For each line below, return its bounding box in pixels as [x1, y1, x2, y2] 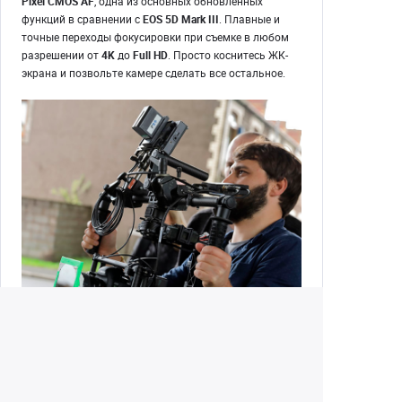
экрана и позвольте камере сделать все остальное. [22, 65, 285, 80]
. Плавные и [219, 11, 280, 26]
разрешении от [22, 47, 101, 62]
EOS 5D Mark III [143, 11, 219, 26]
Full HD [133, 47, 168, 62]
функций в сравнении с [22, 11, 143, 26]
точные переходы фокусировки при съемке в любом [22, 29, 289, 44]
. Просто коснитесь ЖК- [168, 47, 288, 62]
